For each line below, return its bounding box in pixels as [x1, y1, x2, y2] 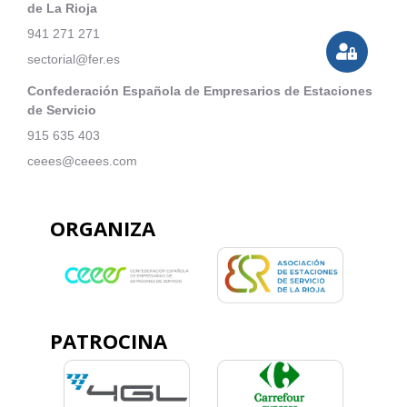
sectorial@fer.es [27, 52, 120, 67]
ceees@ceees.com [27, 154, 137, 169]
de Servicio [27, 103, 96, 118]
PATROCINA [50, 327, 167, 355]
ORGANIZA [50, 214, 155, 243]
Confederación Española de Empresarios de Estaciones [27, 84, 372, 99]
